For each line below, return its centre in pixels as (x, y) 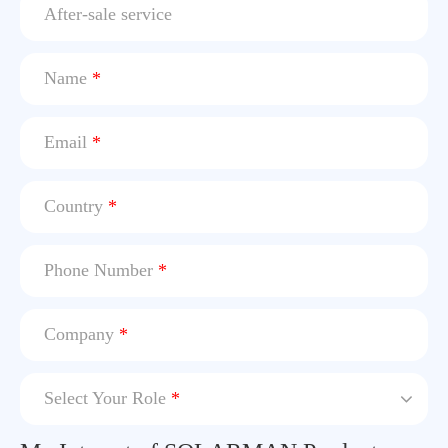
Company (81, 334)
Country (76, 206)
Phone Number (101, 270)
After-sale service (108, 14)
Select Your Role (107, 398)
